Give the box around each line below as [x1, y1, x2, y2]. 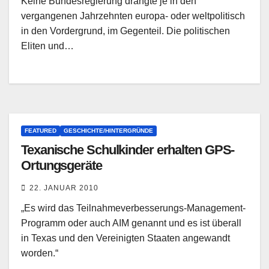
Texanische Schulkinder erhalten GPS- [21, 142, 235, 158]
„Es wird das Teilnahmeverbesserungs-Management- [21, 203, 246, 214]
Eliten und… [21, 41, 74, 52]
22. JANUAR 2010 [29, 184, 98, 193]
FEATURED [25, 127, 56, 134]
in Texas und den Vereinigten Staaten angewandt [21, 233, 230, 244]
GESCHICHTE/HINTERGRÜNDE [64, 127, 153, 134]
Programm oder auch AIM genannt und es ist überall [21, 218, 241, 229]
